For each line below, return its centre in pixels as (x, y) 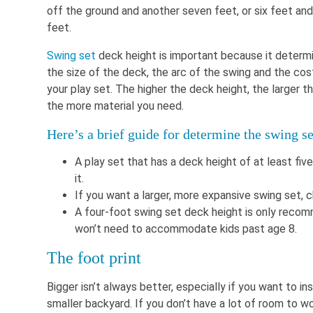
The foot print (94, 258)
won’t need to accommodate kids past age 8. (186, 229)
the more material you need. (115, 106)
